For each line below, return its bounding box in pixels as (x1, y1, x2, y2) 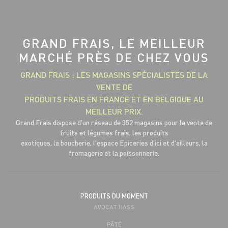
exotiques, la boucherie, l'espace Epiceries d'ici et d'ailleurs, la (20, 138, 208, 147)
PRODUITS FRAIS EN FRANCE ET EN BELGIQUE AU (24, 93, 204, 104)
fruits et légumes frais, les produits (60, 128, 168, 137)
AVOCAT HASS (93, 202, 135, 211)
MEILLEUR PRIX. (85, 105, 143, 117)
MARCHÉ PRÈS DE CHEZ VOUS (19, 49, 209, 65)
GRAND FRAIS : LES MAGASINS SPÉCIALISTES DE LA (20, 69, 208, 80)
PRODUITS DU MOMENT (80, 191, 148, 200)
